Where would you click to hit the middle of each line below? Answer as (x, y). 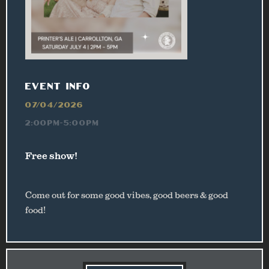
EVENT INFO (58, 86)
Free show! (51, 156)
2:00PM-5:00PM (62, 122)
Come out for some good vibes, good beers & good (127, 195)
